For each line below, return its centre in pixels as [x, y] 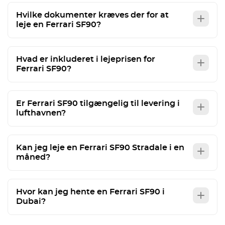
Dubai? [31, 201]
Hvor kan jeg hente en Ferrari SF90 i [90, 192]
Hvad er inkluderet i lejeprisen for [86, 59]
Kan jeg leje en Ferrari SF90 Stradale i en [100, 148]
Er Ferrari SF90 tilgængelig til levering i [98, 103]
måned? [33, 157]
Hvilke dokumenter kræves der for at [92, 15]
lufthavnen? [41, 113]
